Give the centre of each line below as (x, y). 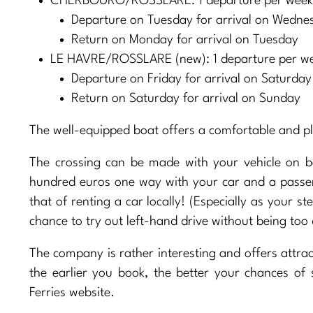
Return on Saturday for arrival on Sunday (186, 99)
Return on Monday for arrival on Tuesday (185, 40)
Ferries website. (72, 293)
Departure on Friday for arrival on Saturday (191, 79)
